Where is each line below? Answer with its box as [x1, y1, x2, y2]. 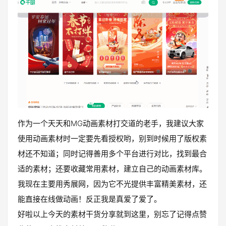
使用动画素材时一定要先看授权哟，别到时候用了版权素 [18, 133, 207, 143]
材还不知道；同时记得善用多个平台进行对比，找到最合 [18, 148, 207, 158]
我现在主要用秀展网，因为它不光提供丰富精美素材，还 [18, 179, 207, 189]
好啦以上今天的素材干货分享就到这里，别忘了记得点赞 [18, 209, 207, 219]
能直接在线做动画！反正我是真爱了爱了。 [18, 194, 161, 204]
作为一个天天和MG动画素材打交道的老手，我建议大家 [18, 118, 204, 128]
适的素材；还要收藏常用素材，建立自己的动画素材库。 [18, 163, 207, 174]
